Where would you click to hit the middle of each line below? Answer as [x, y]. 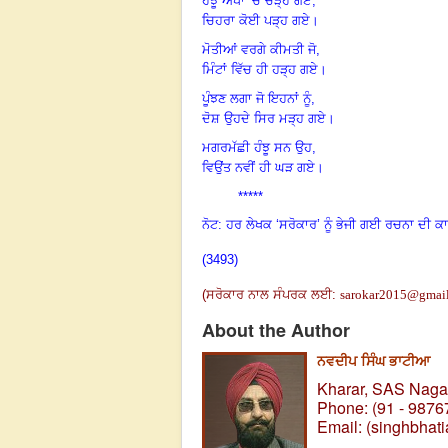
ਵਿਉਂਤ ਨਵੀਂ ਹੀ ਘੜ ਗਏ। [263, 167]
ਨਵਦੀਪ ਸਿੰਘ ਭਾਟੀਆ [373, 359]
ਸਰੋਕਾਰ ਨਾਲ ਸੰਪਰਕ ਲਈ [269, 294]
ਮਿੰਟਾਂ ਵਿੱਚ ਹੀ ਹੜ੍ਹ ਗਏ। [264, 69]
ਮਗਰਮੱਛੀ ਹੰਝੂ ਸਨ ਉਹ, [259, 147]
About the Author [276, 329]
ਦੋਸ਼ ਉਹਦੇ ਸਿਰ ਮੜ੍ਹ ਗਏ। [268, 118]
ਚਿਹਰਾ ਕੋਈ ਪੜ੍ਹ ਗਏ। [260, 20]
